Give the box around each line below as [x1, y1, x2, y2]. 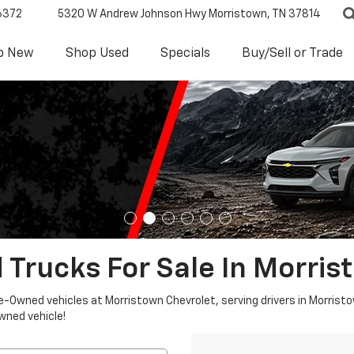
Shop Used [66, 47, 129, 61]
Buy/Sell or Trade [242, 47, 343, 61]
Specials [160, 47, 210, 61]
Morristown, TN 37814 [206, 9, 321, 21]
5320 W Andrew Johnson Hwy [58, 9, 206, 21]
